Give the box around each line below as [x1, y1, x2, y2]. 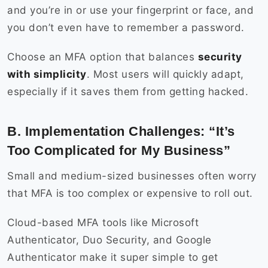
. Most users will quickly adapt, [86, 68, 244, 81]
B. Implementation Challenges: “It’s [7, 124, 235, 139]
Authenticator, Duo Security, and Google [7, 234, 212, 246]
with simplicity [7, 68, 87, 81]
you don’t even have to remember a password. [7, 22, 248, 34]
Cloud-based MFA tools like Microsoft [7, 217, 199, 229]
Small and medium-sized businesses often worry [7, 170, 257, 182]
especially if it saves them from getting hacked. [7, 86, 252, 98]
